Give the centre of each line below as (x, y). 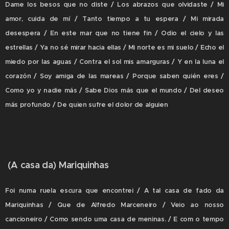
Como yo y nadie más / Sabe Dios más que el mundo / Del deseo (114, 90)
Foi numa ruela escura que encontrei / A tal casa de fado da (114, 191)
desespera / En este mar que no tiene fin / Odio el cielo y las (114, 33)
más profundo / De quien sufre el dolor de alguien (87, 105)
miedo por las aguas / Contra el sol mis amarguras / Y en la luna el (114, 62)
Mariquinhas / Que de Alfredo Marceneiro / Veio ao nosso (114, 205)
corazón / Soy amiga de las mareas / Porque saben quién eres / (114, 76)
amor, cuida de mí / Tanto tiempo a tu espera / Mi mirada (114, 19)
